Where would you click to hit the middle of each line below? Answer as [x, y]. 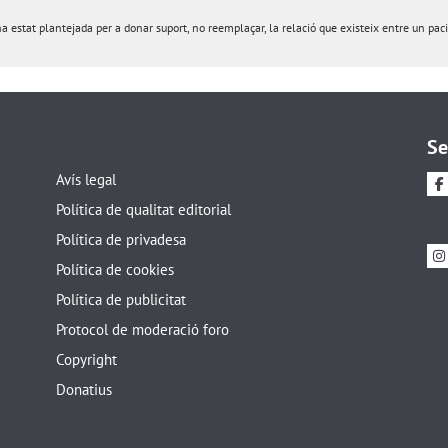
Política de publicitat [120, 299]
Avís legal [85, 179]
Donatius [83, 389]
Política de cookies [114, 269]
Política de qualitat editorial [143, 209]
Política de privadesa [120, 239]
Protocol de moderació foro [142, 329]
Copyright [86, 359]
